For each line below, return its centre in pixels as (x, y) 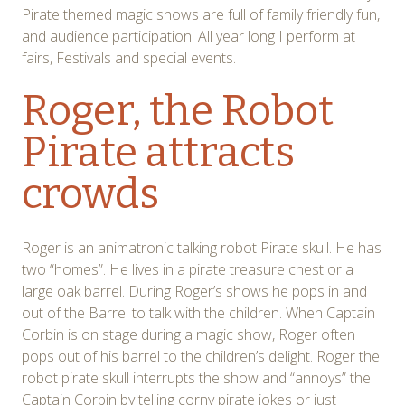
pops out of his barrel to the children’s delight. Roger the (201, 356)
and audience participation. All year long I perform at (188, 36)
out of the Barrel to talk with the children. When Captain (198, 312)
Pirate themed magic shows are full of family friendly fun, (201, 14)
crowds (90, 193)
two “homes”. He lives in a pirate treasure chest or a (188, 269)
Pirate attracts (158, 152)
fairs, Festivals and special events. (129, 57)
